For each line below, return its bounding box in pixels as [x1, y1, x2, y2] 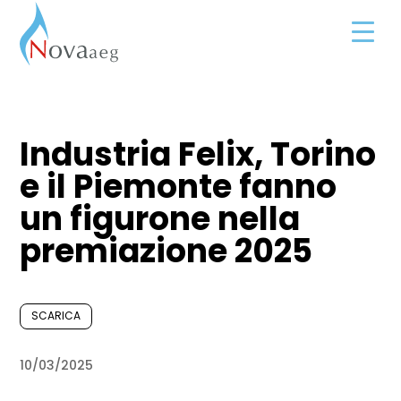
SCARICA [31, 308, 81, 324]
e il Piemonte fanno [20, 163, 337, 209]
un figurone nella [20, 195, 301, 242]
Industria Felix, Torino [20, 131, 377, 177]
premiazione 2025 [20, 227, 313, 274]
